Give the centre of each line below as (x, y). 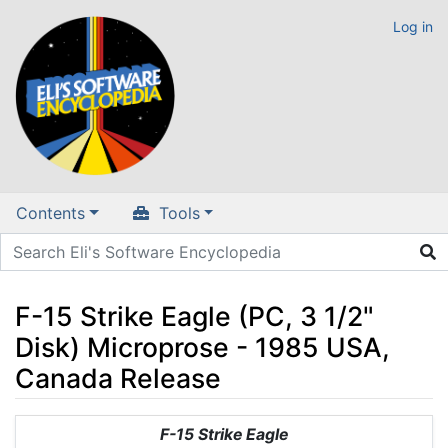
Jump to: (47, 426)
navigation (120, 426)
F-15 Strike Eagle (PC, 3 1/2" (194, 315)
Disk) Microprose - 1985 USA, (202, 346)
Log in (413, 26)
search (194, 426)
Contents (50, 213)
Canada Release (118, 377)
